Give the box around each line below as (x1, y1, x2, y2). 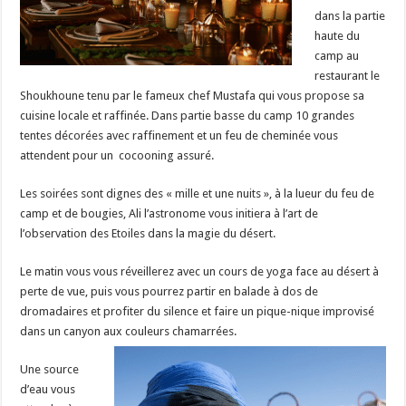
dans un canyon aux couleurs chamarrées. (20, 324, 237, 338)
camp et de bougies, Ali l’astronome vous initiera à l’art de (20, 206, 319, 220)
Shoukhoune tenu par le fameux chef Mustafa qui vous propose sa (20, 88, 365, 102)
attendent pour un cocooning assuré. (20, 148, 215, 162)
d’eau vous (20, 382, 76, 396)
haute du (314, 28, 361, 43)
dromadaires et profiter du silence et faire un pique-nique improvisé (20, 304, 375, 318)
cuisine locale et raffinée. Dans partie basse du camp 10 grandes (20, 108, 355, 122)
